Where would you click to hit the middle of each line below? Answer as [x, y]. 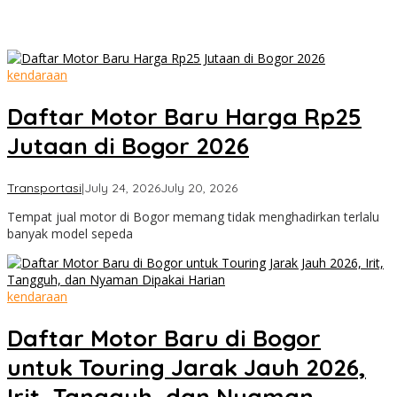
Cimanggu [266, 202]
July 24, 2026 [122, 187]
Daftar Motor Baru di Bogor [164, 339]
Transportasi [44, 187]
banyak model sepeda [70, 233]
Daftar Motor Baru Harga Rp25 [184, 117]
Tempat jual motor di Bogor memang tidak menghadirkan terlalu [193, 216]
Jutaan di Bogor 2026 [128, 146]
